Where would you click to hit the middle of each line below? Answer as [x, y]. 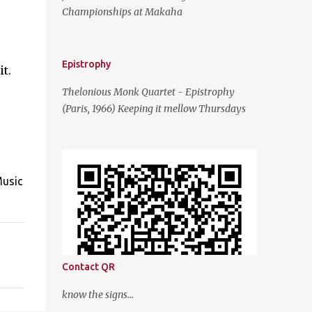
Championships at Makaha [122, 12]
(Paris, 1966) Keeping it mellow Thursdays [154, 109]
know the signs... [97, 295]
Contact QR [88, 267]
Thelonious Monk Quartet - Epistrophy [148, 92]
